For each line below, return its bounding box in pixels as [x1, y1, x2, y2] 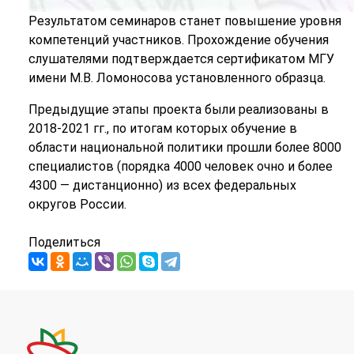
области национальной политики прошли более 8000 [28, 140, 341, 156]
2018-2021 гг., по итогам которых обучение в [28, 121, 297, 137]
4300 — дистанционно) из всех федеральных [28, 178, 296, 194]
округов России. [28, 197, 126, 213]
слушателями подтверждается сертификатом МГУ [28, 51, 334, 67]
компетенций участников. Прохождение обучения [28, 32, 329, 48]
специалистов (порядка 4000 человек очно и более [28, 159, 333, 175]
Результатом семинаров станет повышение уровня [28, 13, 341, 29]
